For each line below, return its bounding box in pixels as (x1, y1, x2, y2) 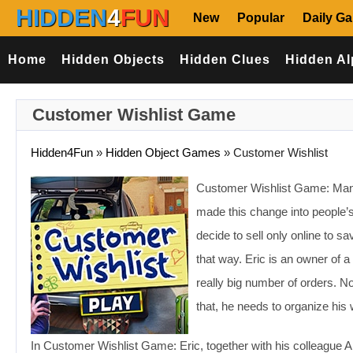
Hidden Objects (61, 53, 165, 66)
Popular (237, 11, 284, 24)
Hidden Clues (179, 53, 270, 66)
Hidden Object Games (106, 146, 221, 159)
